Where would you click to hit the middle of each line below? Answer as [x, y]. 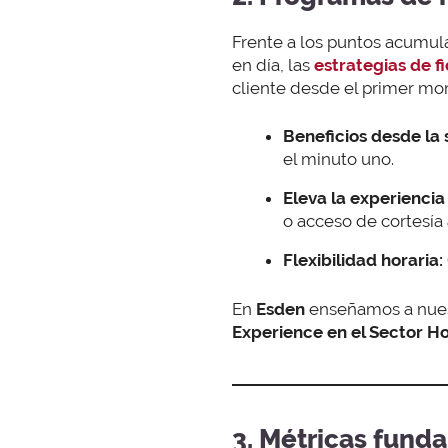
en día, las [273, 64]
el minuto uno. [338, 159]
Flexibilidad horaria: [363, 260]
